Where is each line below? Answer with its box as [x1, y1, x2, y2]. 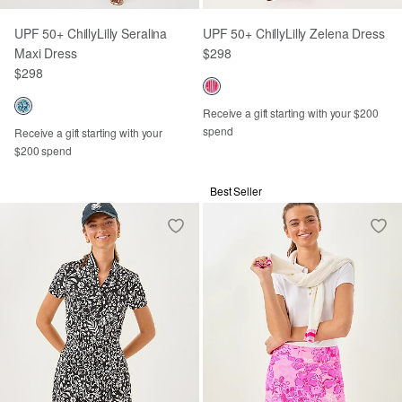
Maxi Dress [14, 44, 77, 62]
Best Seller [210, 183, 262, 198]
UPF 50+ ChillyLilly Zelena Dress [203, 24, 385, 42]
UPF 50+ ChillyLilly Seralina [14, 24, 168, 42]
